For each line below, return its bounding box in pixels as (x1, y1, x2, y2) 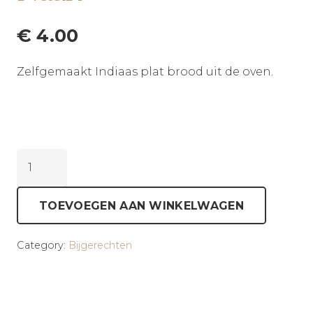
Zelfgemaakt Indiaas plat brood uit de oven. (17, 64, 273, 78)
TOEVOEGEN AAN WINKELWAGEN (39, 198, 244, 212)
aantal (16, 170, 54, 184)
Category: (17, 239, 68, 252)
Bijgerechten (68, 239, 132, 252)
